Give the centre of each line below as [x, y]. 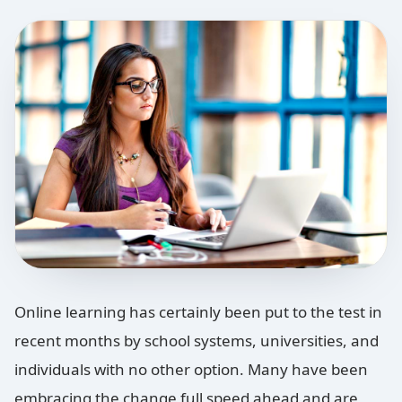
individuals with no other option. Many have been [191, 370]
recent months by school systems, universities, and [197, 341]
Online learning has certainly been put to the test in [198, 312]
